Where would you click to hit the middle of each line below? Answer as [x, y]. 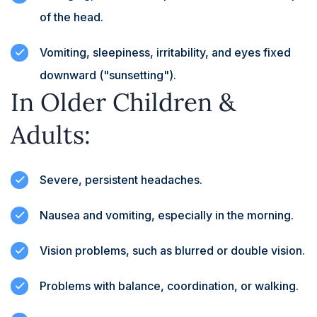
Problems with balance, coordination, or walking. [169, 286]
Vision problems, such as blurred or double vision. [172, 250]
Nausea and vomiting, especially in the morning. [167, 215]
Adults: [51, 134]
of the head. [71, 17]
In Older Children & [123, 102]
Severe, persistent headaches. [121, 179]
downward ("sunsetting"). [108, 75]
